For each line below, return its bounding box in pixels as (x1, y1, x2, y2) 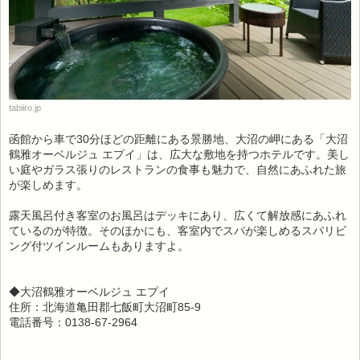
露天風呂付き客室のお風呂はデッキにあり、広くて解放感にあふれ (9, 209, 346, 223)
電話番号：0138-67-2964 (9, 316, 137, 329)
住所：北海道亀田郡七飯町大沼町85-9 (9, 301, 201, 314)
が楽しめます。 (9, 178, 88, 192)
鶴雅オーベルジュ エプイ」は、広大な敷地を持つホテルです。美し (9, 148, 350, 162)
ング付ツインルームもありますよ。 (9, 239, 189, 253)
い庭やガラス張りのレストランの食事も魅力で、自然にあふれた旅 (9, 163, 346, 177)
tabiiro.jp (9, 103, 41, 113)
